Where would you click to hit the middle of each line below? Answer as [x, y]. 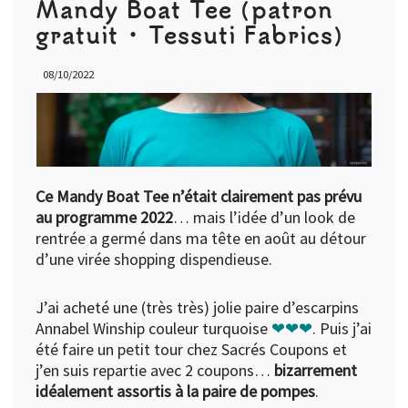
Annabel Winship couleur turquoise [153, 329]
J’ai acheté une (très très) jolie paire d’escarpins [197, 308]
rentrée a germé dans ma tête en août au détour [201, 239]
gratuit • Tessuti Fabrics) [190, 35]
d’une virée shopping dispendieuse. [154, 260]
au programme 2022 [104, 218]
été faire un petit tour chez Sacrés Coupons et [191, 350]
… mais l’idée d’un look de [264, 218]
